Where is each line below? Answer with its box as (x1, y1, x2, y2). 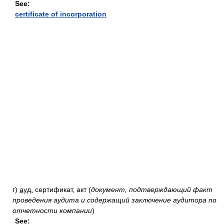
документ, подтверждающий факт (91, 185, 212, 193)
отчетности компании (12, 206, 92, 214)
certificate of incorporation (15, 10, 106, 18)
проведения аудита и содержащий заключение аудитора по (12, 196, 216, 204)
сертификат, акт (33, 185, 88, 193)
